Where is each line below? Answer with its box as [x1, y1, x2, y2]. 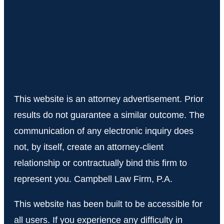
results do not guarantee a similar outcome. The [14, 110, 204, 120]
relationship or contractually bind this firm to [14, 158, 187, 168]
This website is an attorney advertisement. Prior [14, 94, 203, 104]
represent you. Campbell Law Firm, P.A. [14, 174, 175, 184]
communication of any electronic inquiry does [14, 126, 193, 136]
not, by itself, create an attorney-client [14, 142, 163, 152]
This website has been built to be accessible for [14, 199, 202, 209]
